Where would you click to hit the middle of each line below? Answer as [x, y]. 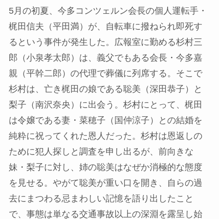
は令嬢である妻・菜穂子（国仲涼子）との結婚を [105, 120]
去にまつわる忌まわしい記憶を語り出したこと [101, 198]
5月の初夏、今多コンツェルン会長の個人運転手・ [108, 11]
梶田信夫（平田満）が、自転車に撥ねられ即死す [105, 26]
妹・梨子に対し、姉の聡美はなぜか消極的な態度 [105, 167]
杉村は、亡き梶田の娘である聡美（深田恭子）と [105, 89]
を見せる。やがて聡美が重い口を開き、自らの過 [105, 183]
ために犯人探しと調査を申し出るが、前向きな [101, 151]
